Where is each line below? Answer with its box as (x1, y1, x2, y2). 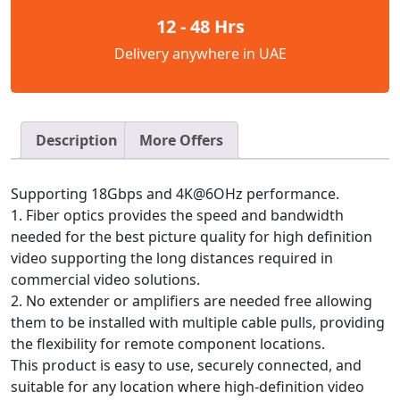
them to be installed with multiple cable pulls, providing (11, 312, 385, 332)
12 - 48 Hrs (155, 13, 245, 38)
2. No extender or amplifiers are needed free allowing (11, 290, 372, 311)
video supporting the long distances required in (11, 247, 333, 268)
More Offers (139, 129, 223, 150)
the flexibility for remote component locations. (11, 333, 325, 354)
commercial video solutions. (11, 269, 200, 289)
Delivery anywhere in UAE (113, 43, 287, 63)
